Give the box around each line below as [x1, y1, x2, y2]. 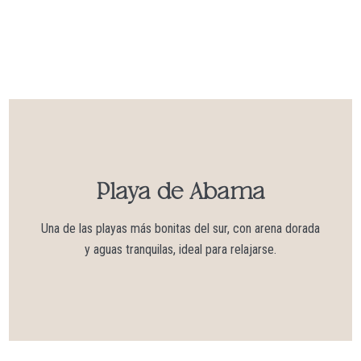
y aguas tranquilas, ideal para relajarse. [85, 241, 276, 257]
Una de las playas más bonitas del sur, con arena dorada [41, 220, 320, 236]
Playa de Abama [96, 180, 265, 204]
